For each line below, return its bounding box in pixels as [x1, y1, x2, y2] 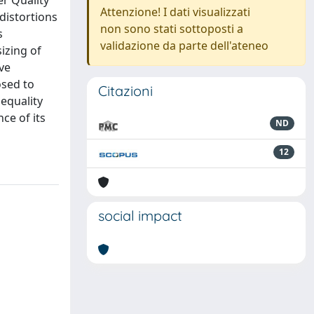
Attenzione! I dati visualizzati [100, 4, 250, 20]
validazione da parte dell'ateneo [100, 38, 268, 53]
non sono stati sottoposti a [100, 21, 243, 36]
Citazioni [98, 82, 153, 100]
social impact [98, 207, 182, 224]
